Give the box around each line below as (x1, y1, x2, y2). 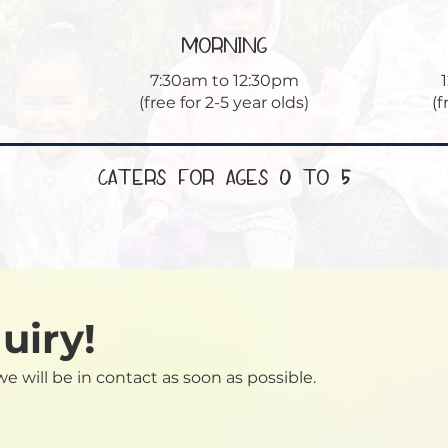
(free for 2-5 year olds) (139, 92, 309, 112)
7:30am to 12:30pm (149, 70, 299, 90)
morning (180, 32, 267, 57)
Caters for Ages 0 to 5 (97, 164, 351, 189)
